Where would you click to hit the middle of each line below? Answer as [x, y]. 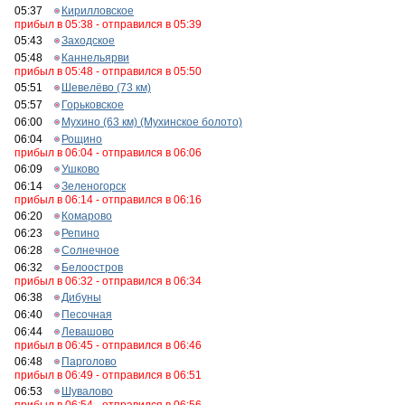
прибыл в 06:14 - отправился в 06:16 [108, 200]
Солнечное [90, 250]
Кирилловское [98, 11]
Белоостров [92, 268]
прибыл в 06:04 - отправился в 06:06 [108, 153]
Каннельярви [95, 58]
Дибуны [81, 297]
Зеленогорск [94, 186]
